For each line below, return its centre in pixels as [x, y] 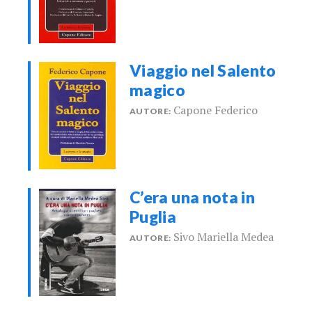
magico [158, 90]
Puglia [153, 216]
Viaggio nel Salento [203, 71]
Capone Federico [216, 110]
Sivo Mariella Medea [224, 236]
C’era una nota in [193, 197]
